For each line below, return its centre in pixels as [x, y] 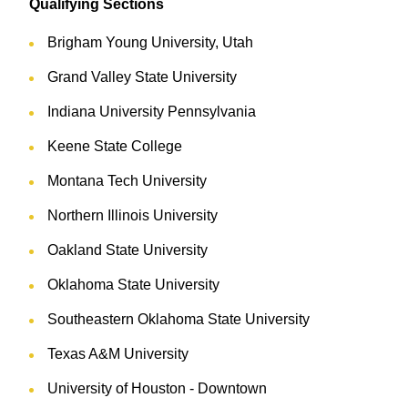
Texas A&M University [118, 354]
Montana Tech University [127, 181]
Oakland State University [127, 250]
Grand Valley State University [142, 77]
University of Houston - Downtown [157, 389]
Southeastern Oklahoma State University [178, 320]
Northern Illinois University [133, 216]
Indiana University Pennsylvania [152, 112]
